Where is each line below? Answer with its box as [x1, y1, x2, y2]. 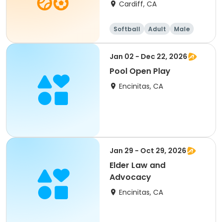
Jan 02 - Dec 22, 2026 [110, 52, 187, 61]
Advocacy [110, 171, 151, 183]
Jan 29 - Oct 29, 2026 [110, 146, 186, 156]
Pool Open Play [110, 65, 170, 77]
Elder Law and [110, 160, 166, 171]
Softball [113, 25, 140, 33]
